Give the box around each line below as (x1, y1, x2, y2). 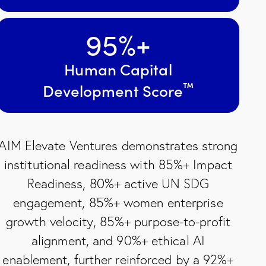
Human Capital (64, 57, 172, 80)
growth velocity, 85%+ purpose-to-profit (6, 213, 230, 230)
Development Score (42, 78, 183, 101)
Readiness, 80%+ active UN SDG (27, 175, 210, 192)
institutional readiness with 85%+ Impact (4, 156, 232, 173)
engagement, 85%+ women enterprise (13, 194, 223, 211)
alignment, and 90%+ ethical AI (31, 232, 205, 249)
